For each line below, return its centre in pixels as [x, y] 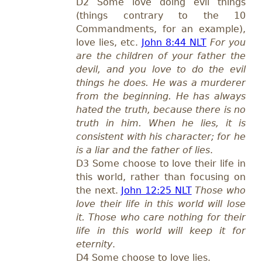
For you [228, 43]
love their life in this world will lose [161, 204]
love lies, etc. [109, 43]
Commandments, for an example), [161, 29]
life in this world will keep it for [161, 231]
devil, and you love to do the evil [161, 70]
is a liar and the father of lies [143, 150]
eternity [94, 244]
